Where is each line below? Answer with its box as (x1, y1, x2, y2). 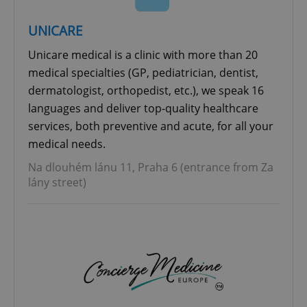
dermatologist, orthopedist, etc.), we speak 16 (28, 82, 264, 98)
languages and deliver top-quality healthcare (28, 100, 258, 116)
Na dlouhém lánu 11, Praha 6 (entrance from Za (28, 159, 273, 175)
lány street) (28, 174, 86, 190)
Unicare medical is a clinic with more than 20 (28, 47, 258, 62)
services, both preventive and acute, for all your (28, 118, 273, 134)
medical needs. (28, 136, 106, 151)
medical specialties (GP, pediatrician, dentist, (28, 64, 258, 80)
